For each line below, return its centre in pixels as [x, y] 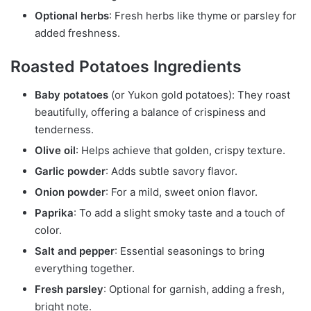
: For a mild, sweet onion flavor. [182, 192]
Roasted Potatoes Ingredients [126, 67]
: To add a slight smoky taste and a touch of [179, 212]
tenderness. [64, 129]
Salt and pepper [75, 251]
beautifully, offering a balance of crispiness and [150, 112]
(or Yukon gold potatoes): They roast [199, 94]
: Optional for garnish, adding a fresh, [194, 289]
